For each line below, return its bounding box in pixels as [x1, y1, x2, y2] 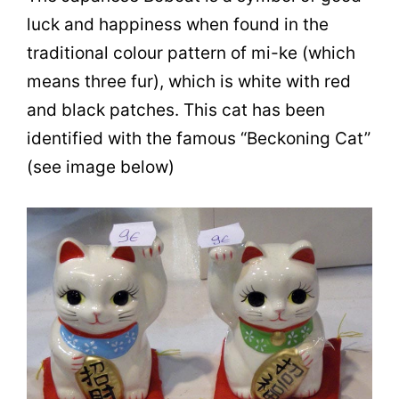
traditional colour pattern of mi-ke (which [27, 43, 355, 64]
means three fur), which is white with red [27, 71, 351, 93]
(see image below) [27, 157, 175, 178]
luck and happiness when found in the [27, 14, 329, 36]
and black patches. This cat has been [27, 100, 325, 121]
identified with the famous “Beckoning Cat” [27, 128, 370, 150]
